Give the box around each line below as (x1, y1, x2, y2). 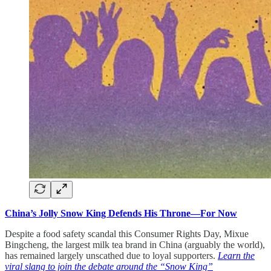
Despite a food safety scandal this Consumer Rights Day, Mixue (5, 229, 249, 240)
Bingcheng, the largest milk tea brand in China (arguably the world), (5, 240, 265, 250)
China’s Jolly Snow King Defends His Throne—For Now (5, 208, 237, 219)
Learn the (218, 250, 255, 261)
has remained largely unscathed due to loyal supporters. (5, 250, 218, 261)
